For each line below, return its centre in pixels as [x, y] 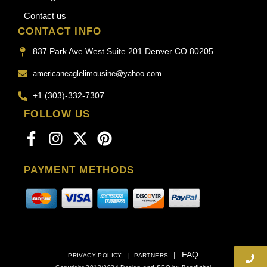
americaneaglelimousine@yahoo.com [97, 74]
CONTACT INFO [60, 32]
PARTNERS [151, 256]
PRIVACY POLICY [96, 256]
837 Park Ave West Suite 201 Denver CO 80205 [123, 52]
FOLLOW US [57, 114]
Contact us [45, 16]
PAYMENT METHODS [79, 170]
